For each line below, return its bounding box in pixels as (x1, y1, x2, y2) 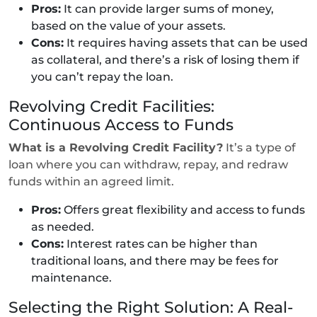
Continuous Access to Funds (8, 115, 238, 134)
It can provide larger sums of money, (61, 1, 274, 16)
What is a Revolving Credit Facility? (8, 140, 223, 154)
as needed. (31, 219, 97, 234)
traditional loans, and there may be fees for (31, 253, 279, 267)
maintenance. (31, 270, 115, 284)
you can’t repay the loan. (31, 69, 176, 83)
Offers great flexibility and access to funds (61, 202, 305, 217)
